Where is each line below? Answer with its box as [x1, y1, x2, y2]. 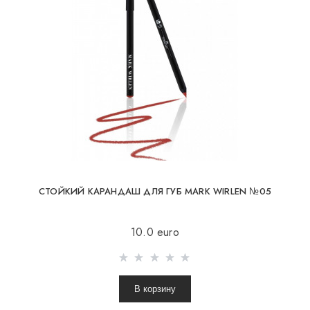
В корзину [134, 284, 176, 295]
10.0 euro [131, 224, 179, 241]
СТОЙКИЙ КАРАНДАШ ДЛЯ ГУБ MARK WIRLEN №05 [39, 184, 271, 198]
